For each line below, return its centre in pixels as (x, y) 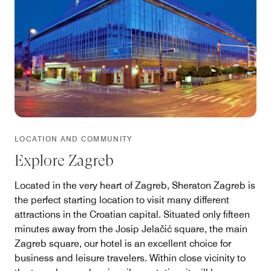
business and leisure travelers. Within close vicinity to (130, 258)
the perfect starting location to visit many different (122, 200)
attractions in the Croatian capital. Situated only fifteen (132, 214)
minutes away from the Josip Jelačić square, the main (131, 229)
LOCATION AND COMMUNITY (73, 139)
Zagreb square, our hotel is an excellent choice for (123, 243)
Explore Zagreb (64, 160)
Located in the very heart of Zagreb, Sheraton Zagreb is (135, 185)
